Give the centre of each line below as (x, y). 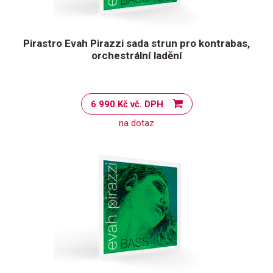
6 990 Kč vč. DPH (147, 104)
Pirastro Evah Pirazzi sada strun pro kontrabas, (136, 43)
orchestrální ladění (136, 55)
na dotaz (136, 123)
